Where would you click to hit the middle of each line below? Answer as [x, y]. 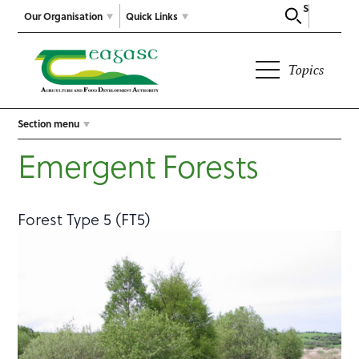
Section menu [49, 124]
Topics [307, 70]
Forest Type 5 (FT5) [85, 219]
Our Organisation [64, 16]
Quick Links [152, 16]
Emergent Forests [139, 165]
